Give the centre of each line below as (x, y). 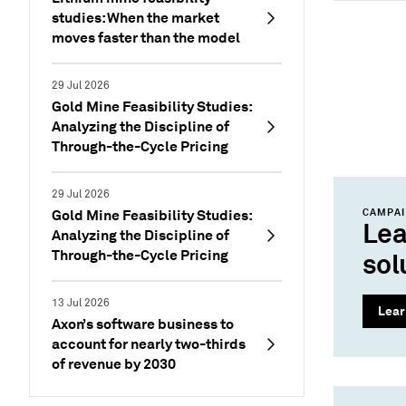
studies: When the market (135, 18)
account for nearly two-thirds (149, 344)
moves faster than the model (146, 38)
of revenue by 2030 (114, 364)
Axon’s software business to (143, 324)
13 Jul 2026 (81, 303)
